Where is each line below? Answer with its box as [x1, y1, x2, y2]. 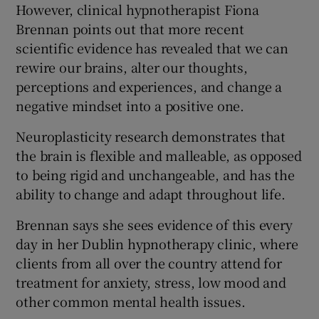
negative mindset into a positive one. [16, 95, 245, 115]
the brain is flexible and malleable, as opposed [16, 145, 303, 164]
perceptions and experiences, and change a [16, 76, 283, 95]
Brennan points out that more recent [16, 19, 244, 38]
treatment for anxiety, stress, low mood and [16, 272, 286, 291]
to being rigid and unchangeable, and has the [16, 164, 295, 184]
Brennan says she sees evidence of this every [16, 214, 293, 234]
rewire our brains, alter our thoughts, [16, 57, 248, 76]
